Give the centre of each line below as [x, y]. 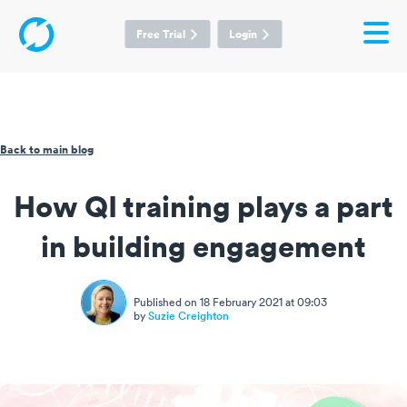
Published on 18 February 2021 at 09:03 [230, 303]
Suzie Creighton [188, 317]
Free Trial [160, 34]
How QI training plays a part [203, 205]
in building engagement [203, 245]
